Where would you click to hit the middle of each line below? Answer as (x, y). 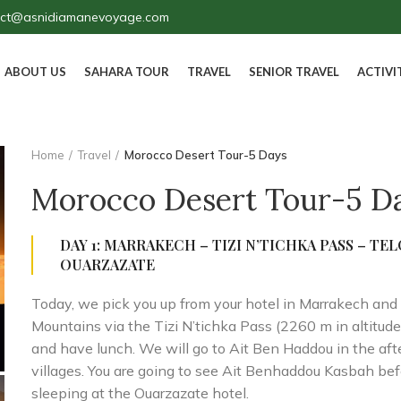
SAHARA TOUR (126, 72)
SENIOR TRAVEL (294, 72)
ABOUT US (35, 72)
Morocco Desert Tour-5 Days (206, 155)
